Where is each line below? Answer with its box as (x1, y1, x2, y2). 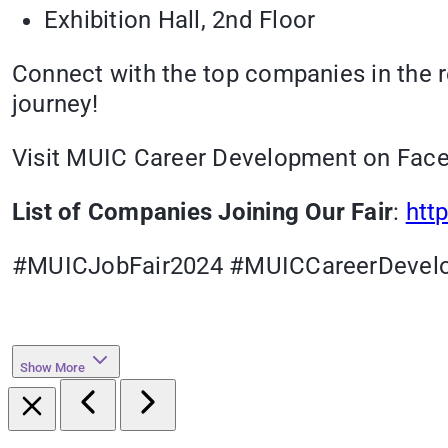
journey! (12, 90, 98, 119)
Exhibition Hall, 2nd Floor (44, 6, 316, 35)
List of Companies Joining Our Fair (12, 198, 394, 227)
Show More (20, 360, 85, 376)
